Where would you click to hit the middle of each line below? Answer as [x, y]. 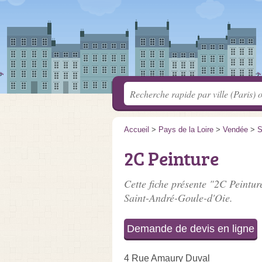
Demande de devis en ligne [191, 229]
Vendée [235, 130]
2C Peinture [171, 158]
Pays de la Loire [186, 130]
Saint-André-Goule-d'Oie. [178, 198]
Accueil [137, 130]
